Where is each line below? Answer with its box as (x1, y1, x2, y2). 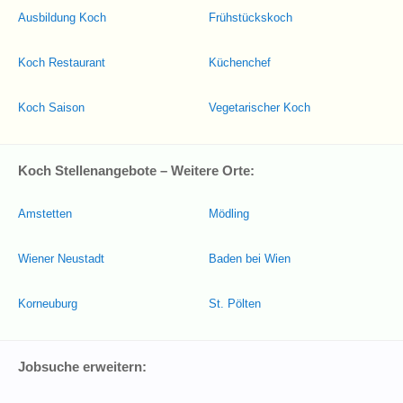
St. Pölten (209, 297, 261, 310)
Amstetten (18, 207, 72, 220)
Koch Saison (18, 101, 85, 114)
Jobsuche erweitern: (18, 359, 147, 374)
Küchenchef (209, 56, 271, 69)
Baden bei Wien (209, 252, 291, 265)
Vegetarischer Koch (209, 101, 310, 114)
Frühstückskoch (209, 11, 292, 24)
